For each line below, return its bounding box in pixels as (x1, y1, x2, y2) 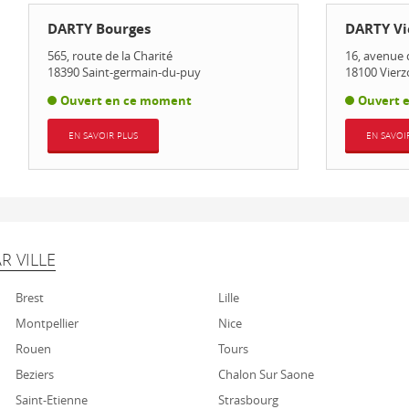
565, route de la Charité (47, 47, 173, 64)
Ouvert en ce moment (59, 92, 192, 109)
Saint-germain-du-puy (81, 64, 201, 80)
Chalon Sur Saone (218, 366, 314, 383)
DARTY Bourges (47, 19, 151, 38)
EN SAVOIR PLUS (68, 130, 138, 142)
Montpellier (15, 315, 79, 331)
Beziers (15, 366, 54, 383)
